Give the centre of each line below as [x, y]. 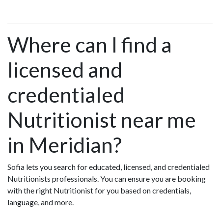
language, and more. [41, 202]
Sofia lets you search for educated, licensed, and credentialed [109, 167]
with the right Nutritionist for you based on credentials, [99, 191]
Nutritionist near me [102, 120]
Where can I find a [90, 45]
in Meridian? [65, 145]
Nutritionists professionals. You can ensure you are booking [107, 179]
